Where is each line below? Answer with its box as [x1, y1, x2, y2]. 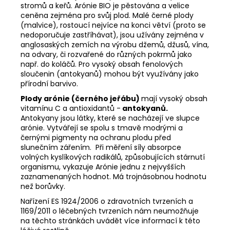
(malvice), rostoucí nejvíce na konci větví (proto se [21, 20, 206, 30]
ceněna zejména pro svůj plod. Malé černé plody [21, 10, 194, 21]
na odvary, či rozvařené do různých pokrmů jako [21, 49, 192, 60]
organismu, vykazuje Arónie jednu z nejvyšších [21, 161, 185, 172]
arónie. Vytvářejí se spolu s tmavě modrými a [21, 122, 183, 133]
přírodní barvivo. [21, 78, 78, 89]
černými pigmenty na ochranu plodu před [21, 132, 171, 143]
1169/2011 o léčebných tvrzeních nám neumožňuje [21, 205, 199, 216]
